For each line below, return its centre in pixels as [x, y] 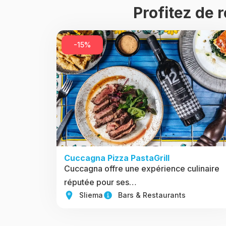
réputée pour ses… [100, 182]
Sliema [91, 195]
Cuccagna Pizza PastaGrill [117, 158]
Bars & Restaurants [152, 195]
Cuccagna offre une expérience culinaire [142, 168]
